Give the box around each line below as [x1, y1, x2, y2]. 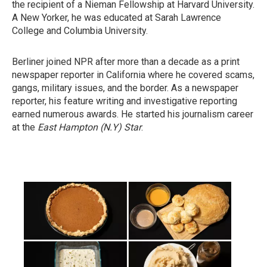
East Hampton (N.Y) [38, 122, 122, 133]
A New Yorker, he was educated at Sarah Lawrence [12, 12, 221, 24]
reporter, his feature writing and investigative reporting [12, 95, 237, 107]
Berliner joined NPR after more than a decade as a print [12, 56, 240, 68]
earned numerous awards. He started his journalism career [12, 108, 253, 120]
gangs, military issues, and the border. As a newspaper [12, 82, 238, 94]
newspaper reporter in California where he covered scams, [12, 69, 254, 81]
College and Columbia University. [12, 25, 148, 37]
